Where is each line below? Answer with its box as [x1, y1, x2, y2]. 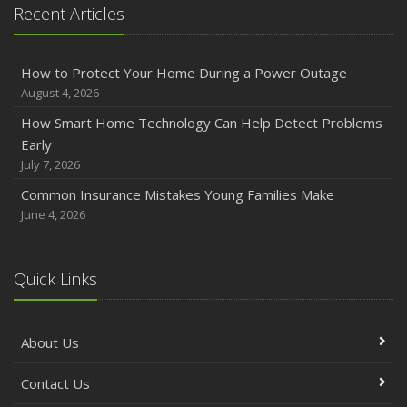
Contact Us [21, 374, 90, 393]
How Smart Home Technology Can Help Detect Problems [21, 114, 382, 133]
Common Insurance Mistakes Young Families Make [21, 185, 334, 204]
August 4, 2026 [21, 84, 99, 102]
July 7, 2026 [21, 156, 80, 174]
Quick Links [14, 268, 97, 291]
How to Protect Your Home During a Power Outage [21, 64, 347, 83]
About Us [21, 333, 79, 352]
